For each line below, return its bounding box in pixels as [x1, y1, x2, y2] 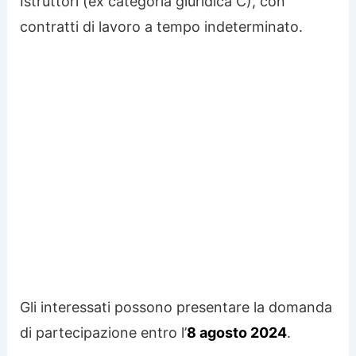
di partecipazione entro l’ [20, 323, 188, 341]
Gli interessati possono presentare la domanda [20, 298, 333, 315]
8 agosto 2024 [187, 323, 288, 341]
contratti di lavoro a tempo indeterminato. [20, 17, 304, 35]
